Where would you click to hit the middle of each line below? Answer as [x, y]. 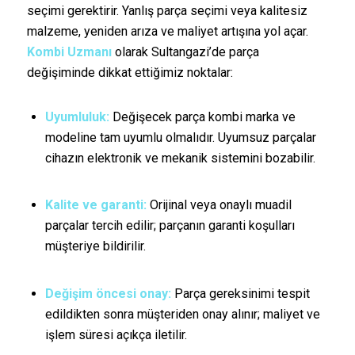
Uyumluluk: [77, 117]
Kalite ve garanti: [95, 205]
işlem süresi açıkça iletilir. [116, 334]
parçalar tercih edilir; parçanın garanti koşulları [170, 226]
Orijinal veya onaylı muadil [219, 205]
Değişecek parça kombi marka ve [202, 117]
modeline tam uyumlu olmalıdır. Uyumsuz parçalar [180, 138]
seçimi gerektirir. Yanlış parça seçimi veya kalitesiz [167, 11]
